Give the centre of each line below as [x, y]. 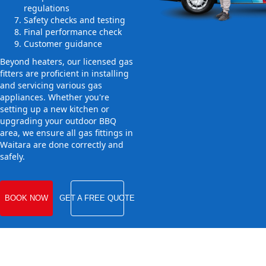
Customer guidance [63, 44]
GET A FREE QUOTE [97, 198]
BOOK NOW [26, 198]
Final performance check [73, 32]
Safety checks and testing [75, 20]
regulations [47, 8]
